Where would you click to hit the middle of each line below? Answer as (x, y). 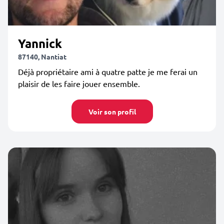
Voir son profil (112, 111)
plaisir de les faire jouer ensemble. (79, 83)
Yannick (40, 43)
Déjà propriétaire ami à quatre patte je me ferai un (108, 71)
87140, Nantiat (42, 56)
